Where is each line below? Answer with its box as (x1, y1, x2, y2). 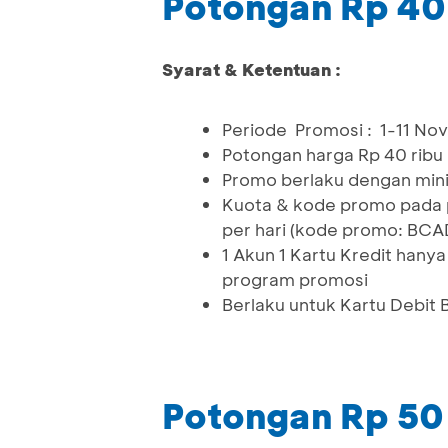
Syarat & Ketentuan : (162, 58, 341, 81)
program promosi (222, 268, 368, 291)
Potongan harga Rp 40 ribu (222, 143, 443, 166)
